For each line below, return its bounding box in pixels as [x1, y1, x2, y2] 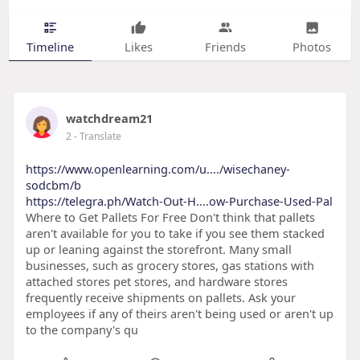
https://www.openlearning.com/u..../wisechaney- [25, 161, 290, 178]
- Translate [73, 129, 121, 144]
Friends [204, 38, 246, 55]
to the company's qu [25, 321, 138, 338]
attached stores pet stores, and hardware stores [25, 273, 288, 290]
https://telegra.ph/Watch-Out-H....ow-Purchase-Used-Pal [25, 193, 333, 210]
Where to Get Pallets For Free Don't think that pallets [25, 209, 315, 226]
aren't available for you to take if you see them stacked [25, 225, 325, 242]
